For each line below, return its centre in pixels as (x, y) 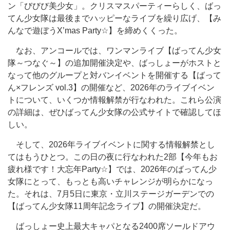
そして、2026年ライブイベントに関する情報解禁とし (111, 145)
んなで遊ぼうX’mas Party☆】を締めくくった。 (95, 31)
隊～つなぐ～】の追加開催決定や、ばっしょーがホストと (114, 63)
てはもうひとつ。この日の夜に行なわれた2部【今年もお (113, 157)
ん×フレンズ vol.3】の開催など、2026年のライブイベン (111, 88)
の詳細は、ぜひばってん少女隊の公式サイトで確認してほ (114, 112)
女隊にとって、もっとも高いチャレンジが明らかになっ (110, 181)
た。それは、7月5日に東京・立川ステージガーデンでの (111, 194)
